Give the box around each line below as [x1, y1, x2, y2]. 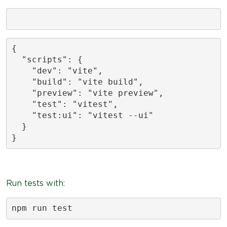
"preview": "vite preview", [11, 88, 164, 98]
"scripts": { [11, 55, 83, 64]
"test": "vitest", [11, 99, 118, 109]
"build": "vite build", [11, 77, 143, 87]
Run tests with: [6, 179, 65, 187]
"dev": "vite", [11, 66, 103, 75]
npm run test [11, 203, 72, 213]
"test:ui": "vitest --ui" [11, 110, 154, 120]
